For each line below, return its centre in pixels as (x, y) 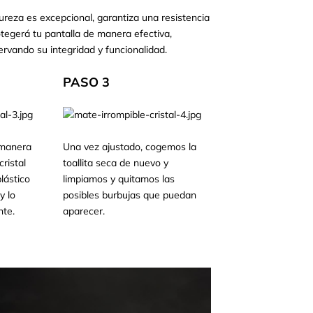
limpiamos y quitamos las (119, 179)
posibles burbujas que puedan (130, 195)
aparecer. (84, 211)
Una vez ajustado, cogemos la (130, 147)
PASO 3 (87, 82)
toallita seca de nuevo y (116, 163)
